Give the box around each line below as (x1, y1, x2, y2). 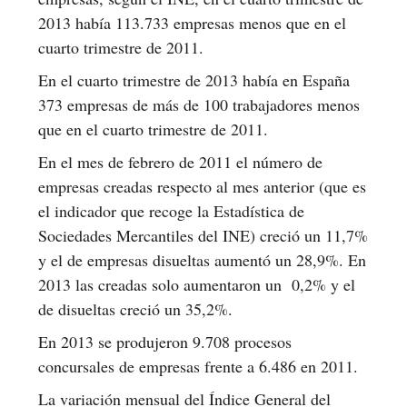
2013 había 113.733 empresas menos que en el (38, 11, 346, 34)
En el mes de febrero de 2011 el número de (38, 150, 323, 173)
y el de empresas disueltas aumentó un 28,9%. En (38, 248, 366, 271)
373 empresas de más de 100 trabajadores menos (38, 93, 360, 115)
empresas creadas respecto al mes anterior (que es (38, 174, 366, 197)
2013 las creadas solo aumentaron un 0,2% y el (38, 273, 355, 295)
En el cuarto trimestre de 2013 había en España (38, 68, 350, 91)
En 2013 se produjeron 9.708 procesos (38, 330, 292, 352)
